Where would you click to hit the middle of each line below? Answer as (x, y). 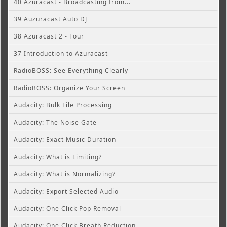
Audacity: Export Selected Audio (66, 191)
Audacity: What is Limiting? (58, 157)
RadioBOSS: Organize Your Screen (69, 88)
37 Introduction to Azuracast (61, 53)
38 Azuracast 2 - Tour (49, 36)
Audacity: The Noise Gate (55, 122)
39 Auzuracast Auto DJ (50, 19)
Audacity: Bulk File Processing (63, 105)
